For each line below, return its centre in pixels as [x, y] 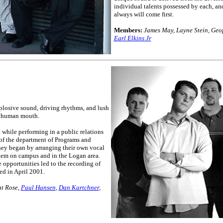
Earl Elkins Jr [132, 38]
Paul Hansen [38, 187]
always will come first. [144, 14]
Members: [128, 30]
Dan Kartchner [79, 187]
